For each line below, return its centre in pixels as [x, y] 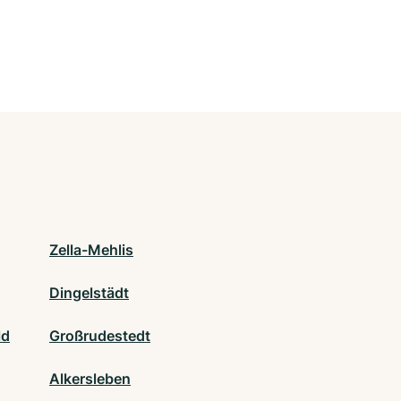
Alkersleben [90, 378]
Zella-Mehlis [91, 249]
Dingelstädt [89, 292]
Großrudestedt [100, 335]
